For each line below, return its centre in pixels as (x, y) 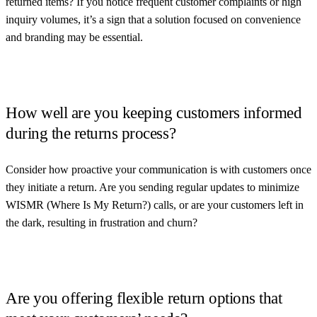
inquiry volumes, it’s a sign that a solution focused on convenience (153, 19)
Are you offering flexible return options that (144, 298)
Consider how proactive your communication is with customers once (158, 169)
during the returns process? (91, 133)
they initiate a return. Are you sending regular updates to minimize (152, 187)
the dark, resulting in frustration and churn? (102, 222)
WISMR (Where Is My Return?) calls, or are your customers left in (155, 204)
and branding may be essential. (74, 37)
